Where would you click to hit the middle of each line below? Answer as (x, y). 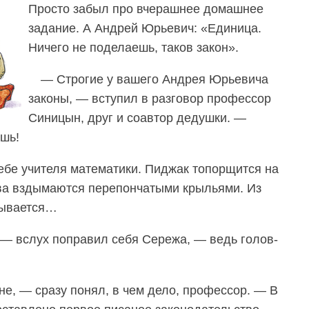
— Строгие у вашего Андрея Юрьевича (154, 79)
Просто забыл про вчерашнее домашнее (146, 9)
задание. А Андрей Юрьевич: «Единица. (145, 28)
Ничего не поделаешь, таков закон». (133, 47)
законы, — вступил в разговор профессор (150, 98)
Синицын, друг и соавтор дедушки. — (137, 118)
